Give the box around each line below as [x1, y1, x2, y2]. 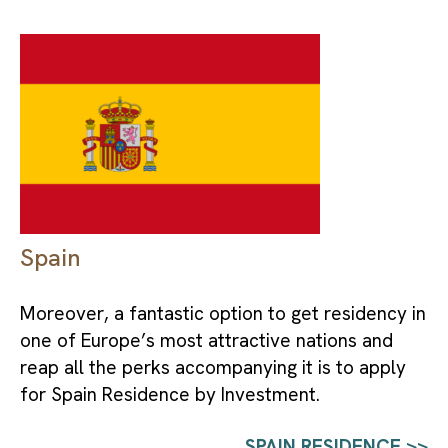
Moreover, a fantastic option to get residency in [20, 300, 426, 326]
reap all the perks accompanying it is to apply [20, 354, 406, 380]
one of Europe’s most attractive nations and [20, 327, 393, 353]
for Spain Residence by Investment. [20, 381, 320, 407]
